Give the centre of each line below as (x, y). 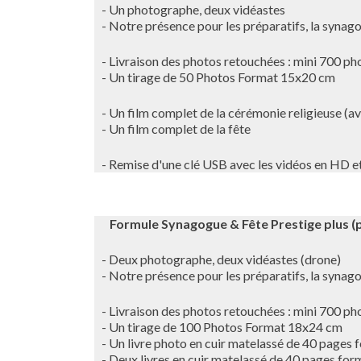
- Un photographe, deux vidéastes (190, 9)
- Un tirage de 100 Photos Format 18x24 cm (218, 327)
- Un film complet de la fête (172, 129)
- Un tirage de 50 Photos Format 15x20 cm (215, 77)
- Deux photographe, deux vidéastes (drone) (218, 259)
